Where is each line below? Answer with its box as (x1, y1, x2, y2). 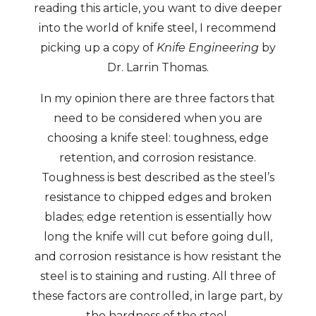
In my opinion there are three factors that (40, 92, 276, 105)
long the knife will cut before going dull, (43, 230, 272, 243)
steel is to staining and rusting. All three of (39, 269, 276, 283)
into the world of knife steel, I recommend (39, 21, 277, 35)
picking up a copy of (39, 41, 157, 54)
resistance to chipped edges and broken (44, 190, 272, 204)
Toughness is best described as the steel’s (41, 171, 274, 184)
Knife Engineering (156, 41, 259, 54)
